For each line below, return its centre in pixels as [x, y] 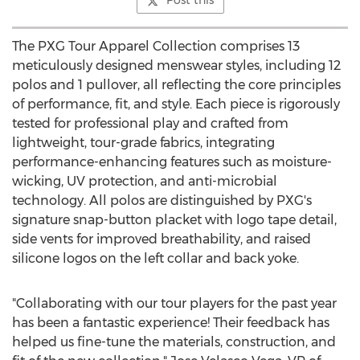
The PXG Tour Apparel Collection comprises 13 [156, 46]
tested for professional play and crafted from [150, 123]
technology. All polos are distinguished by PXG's [162, 200]
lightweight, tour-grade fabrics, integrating [143, 143]
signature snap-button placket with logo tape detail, [174, 220]
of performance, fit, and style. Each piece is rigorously [176, 104]
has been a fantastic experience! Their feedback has [171, 323]
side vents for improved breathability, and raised [162, 239]
